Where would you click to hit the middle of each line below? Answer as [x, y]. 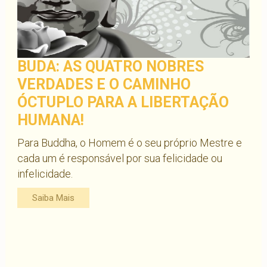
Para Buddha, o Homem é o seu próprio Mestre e [129, 142]
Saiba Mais [53, 198]
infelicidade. [45, 173]
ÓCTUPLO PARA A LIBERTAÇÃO [123, 102]
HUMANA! [50, 120]
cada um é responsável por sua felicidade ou [119, 158]
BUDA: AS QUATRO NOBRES [110, 66]
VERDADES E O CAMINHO [104, 84]
